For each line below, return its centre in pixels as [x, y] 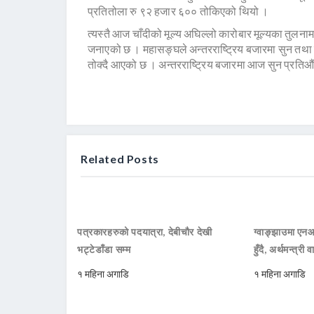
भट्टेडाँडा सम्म [104, 250]
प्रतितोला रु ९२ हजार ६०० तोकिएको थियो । [180, 11]
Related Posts [120, 159]
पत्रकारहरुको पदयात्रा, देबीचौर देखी [145, 232]
